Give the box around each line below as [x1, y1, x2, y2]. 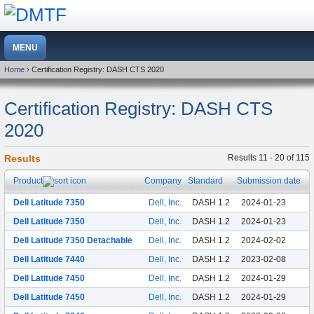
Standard [188, 175, 223, 186]
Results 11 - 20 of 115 [228, 153, 310, 163]
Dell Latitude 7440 [13, 254, 85, 264]
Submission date [237, 175, 301, 186]
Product [13, 175, 43, 186]
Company [144, 175, 182, 186]
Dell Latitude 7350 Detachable [13, 235, 132, 245]
